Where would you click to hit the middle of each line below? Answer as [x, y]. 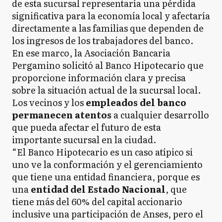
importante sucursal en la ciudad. [84, 139]
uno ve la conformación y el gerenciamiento [107, 164]
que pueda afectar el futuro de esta [86, 127]
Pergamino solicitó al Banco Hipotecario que [108, 65]
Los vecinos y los [48, 102]
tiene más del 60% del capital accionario [97, 201]
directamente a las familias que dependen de [108, 28]
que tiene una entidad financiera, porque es [106, 176]
